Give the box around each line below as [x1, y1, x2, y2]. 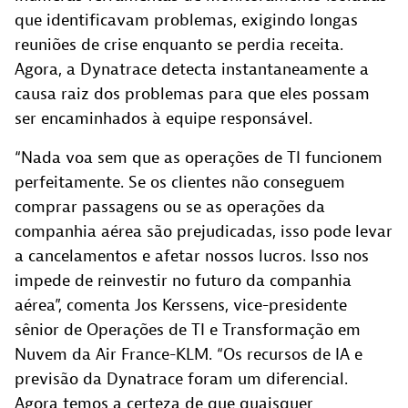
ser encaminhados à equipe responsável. [15, 107, 312, 129]
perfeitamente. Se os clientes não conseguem [15, 171, 345, 193]
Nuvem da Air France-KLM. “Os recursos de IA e [15, 343, 362, 365]
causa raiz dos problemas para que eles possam [15, 83, 370, 105]
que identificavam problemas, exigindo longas [15, 9, 358, 31]
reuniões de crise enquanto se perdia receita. [15, 34, 343, 56]
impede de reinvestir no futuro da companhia [15, 270, 352, 291]
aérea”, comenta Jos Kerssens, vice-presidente [15, 294, 347, 316]
